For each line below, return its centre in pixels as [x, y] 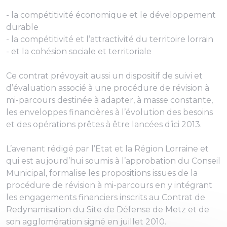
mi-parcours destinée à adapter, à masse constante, [109, 100]
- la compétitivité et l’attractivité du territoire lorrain [110, 39]
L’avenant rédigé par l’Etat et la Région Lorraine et [107, 149]
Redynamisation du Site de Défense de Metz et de [108, 210]
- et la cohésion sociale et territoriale [79, 51]
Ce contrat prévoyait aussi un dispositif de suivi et [104, 76]
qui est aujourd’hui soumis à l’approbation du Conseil [113, 161]
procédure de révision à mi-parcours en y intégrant [109, 185]
